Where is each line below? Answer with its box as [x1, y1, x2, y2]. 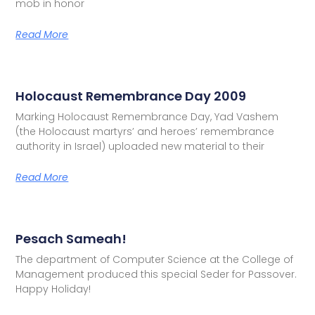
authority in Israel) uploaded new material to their [15, 139, 265, 153]
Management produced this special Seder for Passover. [15, 266, 297, 281]
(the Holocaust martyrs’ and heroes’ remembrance [15, 124, 275, 139]
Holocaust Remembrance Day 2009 [15, 86, 247, 105]
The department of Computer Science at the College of [15, 252, 294, 266]
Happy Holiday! [15, 281, 91, 296]
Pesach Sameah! [15, 229, 127, 247]
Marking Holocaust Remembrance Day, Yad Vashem [15, 109, 279, 124]
